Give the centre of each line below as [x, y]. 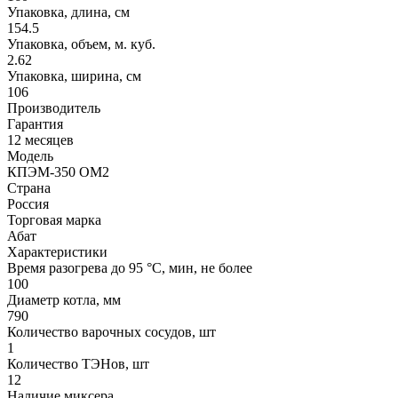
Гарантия [35, 123]
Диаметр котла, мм [64, 299]
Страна [29, 187]
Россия [28, 203]
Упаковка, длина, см [68, 12]
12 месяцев [40, 139]
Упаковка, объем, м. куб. [81, 44]
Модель [30, 155]
